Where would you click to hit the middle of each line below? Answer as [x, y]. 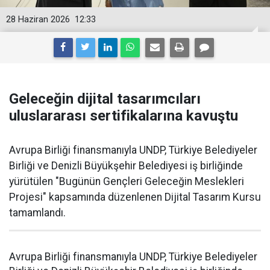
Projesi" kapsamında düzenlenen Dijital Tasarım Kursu [135, 197]
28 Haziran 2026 [38, 20]
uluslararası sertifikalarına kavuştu [124, 116]
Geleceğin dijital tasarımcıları [105, 99]
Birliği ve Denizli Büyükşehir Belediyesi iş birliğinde [126, 166]
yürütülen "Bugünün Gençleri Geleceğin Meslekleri [127, 181]
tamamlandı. [37, 213]
